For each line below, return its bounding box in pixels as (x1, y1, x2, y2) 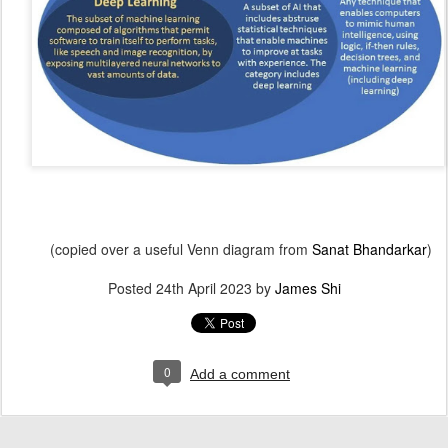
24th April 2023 (155, 278, 252, 299)
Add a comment (190, 366, 290, 383)
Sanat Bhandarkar (312, 239, 427, 260)
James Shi (274, 278, 341, 299)
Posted (107, 278, 156, 299)
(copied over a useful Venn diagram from (50, 239, 312, 260)
